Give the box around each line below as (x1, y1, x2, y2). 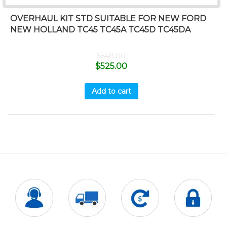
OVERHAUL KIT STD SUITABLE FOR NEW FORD (10, 14, 206, 24)
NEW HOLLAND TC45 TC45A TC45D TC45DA (10, 25, 191, 35)
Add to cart (91, 86, 131, 96)
